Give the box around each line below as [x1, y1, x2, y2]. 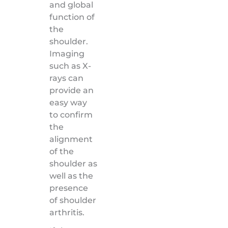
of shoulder [49, 195, 96, 205]
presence [49, 183, 88, 193]
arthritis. [49, 207, 84, 217]
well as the [49, 170, 93, 181]
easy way [49, 97, 87, 107]
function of [49, 12, 95, 22]
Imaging [49, 48, 84, 59]
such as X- [49, 61, 91, 71]
